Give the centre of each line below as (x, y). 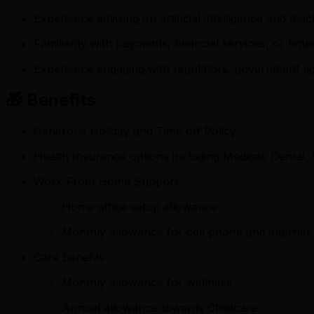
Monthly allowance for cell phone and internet (186, 232)
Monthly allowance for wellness (147, 283)
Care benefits (69, 258)
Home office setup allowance (139, 207)
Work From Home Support (106, 182)
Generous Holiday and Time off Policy (135, 131)
